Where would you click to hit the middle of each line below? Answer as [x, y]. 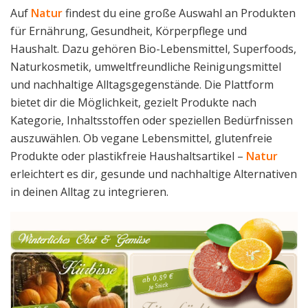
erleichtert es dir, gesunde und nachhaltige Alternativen [154, 174]
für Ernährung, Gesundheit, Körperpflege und [129, 31]
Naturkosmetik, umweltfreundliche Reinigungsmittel [146, 66]
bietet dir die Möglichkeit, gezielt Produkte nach [133, 102]
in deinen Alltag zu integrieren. [89, 191]
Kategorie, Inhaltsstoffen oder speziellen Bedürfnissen [152, 120]
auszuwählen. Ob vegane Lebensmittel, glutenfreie [141, 138]
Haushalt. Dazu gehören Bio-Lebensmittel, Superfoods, [153, 48]
